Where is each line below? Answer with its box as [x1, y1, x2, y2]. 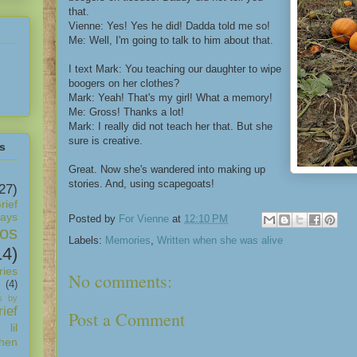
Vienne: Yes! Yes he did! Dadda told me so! [69, 19, 270, 32]
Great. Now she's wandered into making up [69, 163, 265, 175]
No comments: [69, 269, 172, 292]
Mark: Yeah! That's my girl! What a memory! [69, 91, 273, 104]
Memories [105, 233, 151, 246]
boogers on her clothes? [69, 76, 179, 89]
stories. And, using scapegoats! [69, 177, 214, 190]
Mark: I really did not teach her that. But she [69, 120, 273, 132]
